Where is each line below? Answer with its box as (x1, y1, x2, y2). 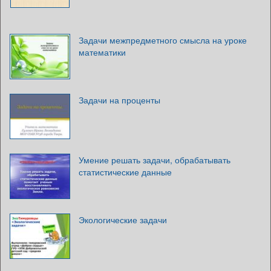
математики (79, 45, 126, 58)
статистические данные (79, 165, 172, 178)
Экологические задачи (79, 213, 167, 226)
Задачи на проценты (79, 93, 160, 106)
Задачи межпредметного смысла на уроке (79, 33, 247, 46)
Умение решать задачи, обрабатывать (79, 153, 230, 166)
